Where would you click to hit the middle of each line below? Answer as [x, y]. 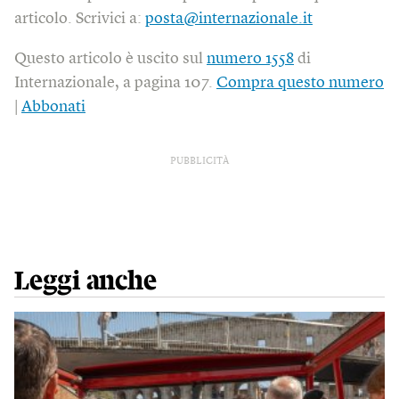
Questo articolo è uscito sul [110, 59]
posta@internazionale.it [229, 19]
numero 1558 [250, 59]
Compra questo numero [300, 83]
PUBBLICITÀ [199, 162]
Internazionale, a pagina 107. [115, 83]
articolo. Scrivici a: [80, 19]
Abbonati [53, 107]
